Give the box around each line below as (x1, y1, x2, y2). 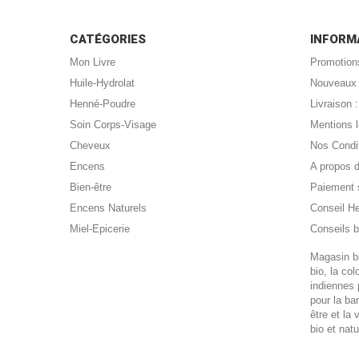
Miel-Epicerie (70, 223, 130, 235)
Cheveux (70, 139, 111, 151)
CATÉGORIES (70, 32, 146, 46)
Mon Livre (70, 56, 115, 68)
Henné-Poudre (70, 98, 135, 110)
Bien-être (70, 181, 111, 193)
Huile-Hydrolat (70, 77, 135, 89)
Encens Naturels (70, 202, 147, 214)
